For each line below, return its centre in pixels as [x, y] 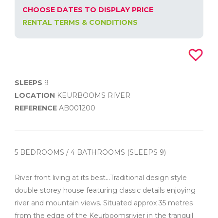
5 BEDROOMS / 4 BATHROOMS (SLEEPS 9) [90, 152]
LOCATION [35, 95]
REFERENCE [36, 108]
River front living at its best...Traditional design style [101, 178]
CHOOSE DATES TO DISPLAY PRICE [88, 10]
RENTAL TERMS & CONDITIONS [80, 22]
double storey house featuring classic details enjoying [105, 190]
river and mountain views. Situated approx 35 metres [104, 203]
